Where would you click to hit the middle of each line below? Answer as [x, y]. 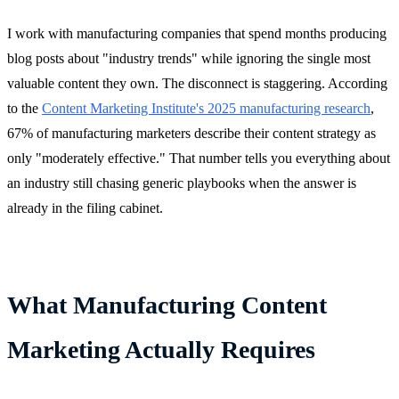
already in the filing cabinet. [85, 208]
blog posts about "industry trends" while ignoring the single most [189, 58]
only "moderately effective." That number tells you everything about [199, 158]
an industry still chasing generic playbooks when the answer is [182, 183]
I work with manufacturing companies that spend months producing [197, 33]
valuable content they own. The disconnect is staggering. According [197, 83]
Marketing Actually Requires [161, 349]
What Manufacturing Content [167, 305]
